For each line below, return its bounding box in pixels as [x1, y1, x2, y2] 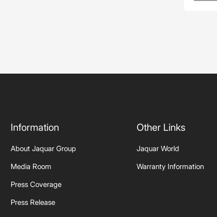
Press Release [11, 198, 55, 207]
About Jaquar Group [11, 144, 76, 154]
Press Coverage [11, 180, 62, 189]
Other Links [137, 122, 186, 134]
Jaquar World [137, 144, 179, 154]
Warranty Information [137, 162, 204, 171]
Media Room [11, 162, 51, 171]
